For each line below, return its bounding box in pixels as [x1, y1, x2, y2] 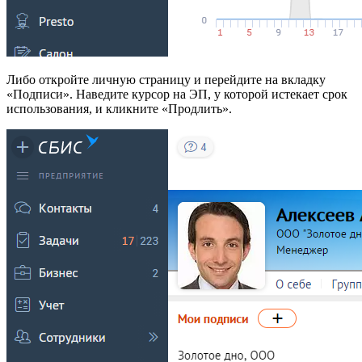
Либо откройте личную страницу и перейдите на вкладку [6, 72, 326, 86]
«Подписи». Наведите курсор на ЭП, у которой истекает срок [6, 86, 347, 101]
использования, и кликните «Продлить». [6, 101, 232, 116]
